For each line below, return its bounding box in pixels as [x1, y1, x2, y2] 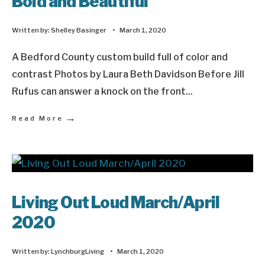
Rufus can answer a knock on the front [12, 85, 186, 97]
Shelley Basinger [51, 26, 106, 34]
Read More [12, 114, 63, 122]
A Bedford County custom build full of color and [12, 51, 228, 63]
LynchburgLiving [51, 247, 104, 256]
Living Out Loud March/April [12, 193, 220, 212]
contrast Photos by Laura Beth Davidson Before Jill [12, 68, 244, 80]
